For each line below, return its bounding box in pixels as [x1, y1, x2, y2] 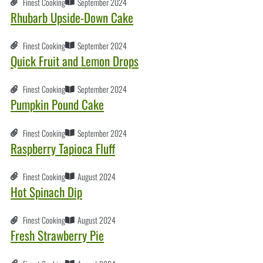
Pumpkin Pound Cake [11, 95, 104, 114]
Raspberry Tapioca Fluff [11, 139, 115, 157]
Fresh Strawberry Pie [11, 226, 104, 245]
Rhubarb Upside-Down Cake [11, 8, 133, 26]
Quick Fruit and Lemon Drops [11, 51, 139, 70]
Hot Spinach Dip [11, 182, 82, 201]
